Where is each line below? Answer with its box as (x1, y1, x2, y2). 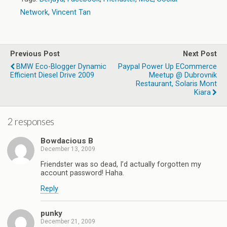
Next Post (183, 50, 217, 58)
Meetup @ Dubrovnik (149, 71, 217, 80)
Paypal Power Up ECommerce (118, 62, 217, 71)
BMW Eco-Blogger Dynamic (16, 62, 106, 71)
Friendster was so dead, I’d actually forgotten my (41, 160, 201, 169)
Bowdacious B (41, 136, 93, 146)
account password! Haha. (41, 168, 124, 177)
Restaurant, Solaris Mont (136, 80, 217, 88)
